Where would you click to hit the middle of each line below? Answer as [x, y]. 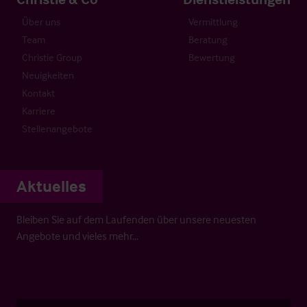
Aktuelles [51, 186]
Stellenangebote [57, 128]
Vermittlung [213, 21]
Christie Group [52, 57]
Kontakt [38, 93]
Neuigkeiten [48, 75]
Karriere [39, 110]
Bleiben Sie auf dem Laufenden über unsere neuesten [136, 219]
